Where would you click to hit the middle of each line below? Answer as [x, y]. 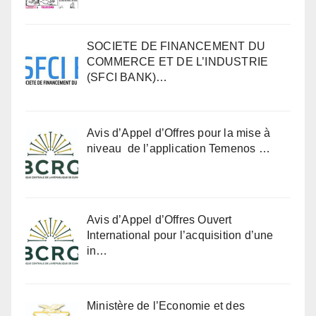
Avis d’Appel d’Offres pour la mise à [179, 133]
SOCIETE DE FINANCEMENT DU [176, 47]
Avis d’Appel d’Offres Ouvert [159, 219]
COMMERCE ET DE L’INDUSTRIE [178, 62]
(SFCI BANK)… [127, 78]
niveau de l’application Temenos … [178, 148]
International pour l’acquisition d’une [180, 235]
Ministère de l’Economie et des [166, 306]
